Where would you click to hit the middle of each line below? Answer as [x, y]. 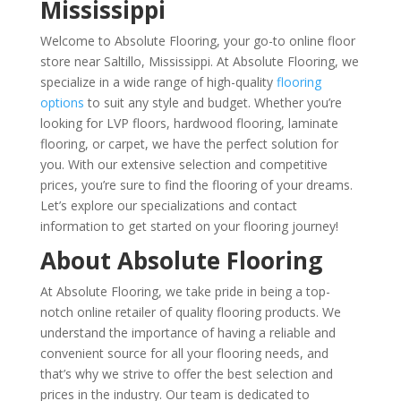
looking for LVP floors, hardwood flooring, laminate [189, 124]
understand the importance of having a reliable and [188, 333]
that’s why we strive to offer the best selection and [186, 374]
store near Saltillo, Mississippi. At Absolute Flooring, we [199, 62]
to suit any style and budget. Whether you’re [213, 103]
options [62, 103]
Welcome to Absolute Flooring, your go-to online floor [197, 41]
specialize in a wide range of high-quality [158, 82]
